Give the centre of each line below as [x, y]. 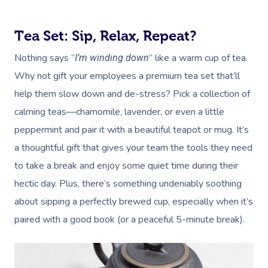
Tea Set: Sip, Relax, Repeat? [105, 36]
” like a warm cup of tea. [198, 58]
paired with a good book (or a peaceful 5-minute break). [130, 220]
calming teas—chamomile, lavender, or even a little [119, 112]
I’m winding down [112, 58]
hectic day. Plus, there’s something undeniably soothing [128, 184]
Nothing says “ [45, 58]
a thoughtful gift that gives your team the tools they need [133, 148]
